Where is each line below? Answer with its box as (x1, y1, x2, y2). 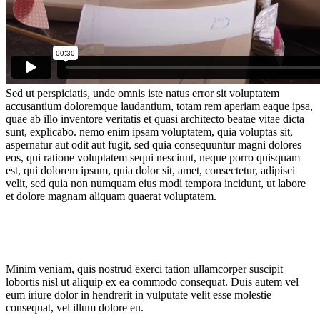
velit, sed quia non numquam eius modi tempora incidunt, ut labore (6, 176, 306, 189)
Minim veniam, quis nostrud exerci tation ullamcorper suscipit (6, 262, 283, 275)
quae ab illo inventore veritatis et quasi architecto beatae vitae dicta (6, 112, 304, 125)
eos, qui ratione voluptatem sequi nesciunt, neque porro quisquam (6, 151, 300, 164)
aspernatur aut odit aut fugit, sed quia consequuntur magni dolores (6, 138, 301, 151)
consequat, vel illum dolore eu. (6, 301, 144, 314)
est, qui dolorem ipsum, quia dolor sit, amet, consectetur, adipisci (6, 164, 295, 176)
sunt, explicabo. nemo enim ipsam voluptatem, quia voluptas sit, (6, 125, 293, 138)
